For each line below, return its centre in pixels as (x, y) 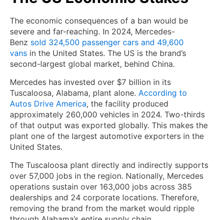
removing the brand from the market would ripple (102, 208)
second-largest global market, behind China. (92, 64)
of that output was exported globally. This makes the (109, 125)
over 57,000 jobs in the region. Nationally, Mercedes (107, 176)
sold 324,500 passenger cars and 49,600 (107, 42)
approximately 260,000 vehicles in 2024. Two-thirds (107, 114)
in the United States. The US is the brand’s (107, 53)
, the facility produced (127, 103)
